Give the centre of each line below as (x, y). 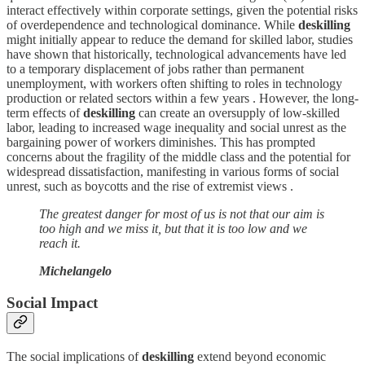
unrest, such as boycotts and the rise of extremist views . (150, 187)
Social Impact (52, 303)
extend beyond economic (260, 356)
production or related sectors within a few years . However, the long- (182, 99)
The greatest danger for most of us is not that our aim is (182, 214)
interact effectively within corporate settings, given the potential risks (182, 11)
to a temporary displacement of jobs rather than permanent (155, 69)
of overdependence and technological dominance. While (152, 25)
